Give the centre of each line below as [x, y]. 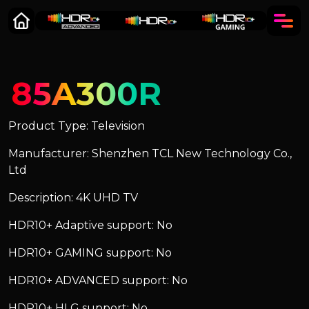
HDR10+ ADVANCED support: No [98, 280]
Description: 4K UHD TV [73, 198]
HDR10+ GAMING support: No [90, 253]
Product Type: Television [77, 126]
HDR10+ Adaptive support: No [90, 225]
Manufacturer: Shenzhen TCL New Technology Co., [150, 153]
